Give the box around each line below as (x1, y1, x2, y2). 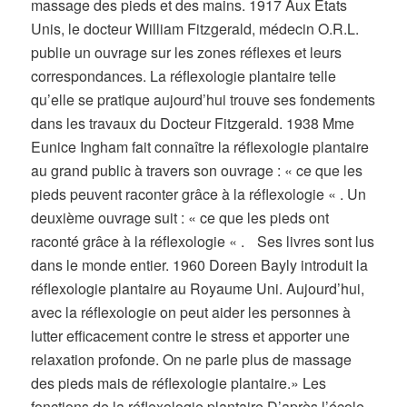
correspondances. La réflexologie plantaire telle (31, 65, 337, 87)
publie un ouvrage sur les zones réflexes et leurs (31, 42, 342, 64)
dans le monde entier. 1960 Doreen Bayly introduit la (31, 254, 369, 276)
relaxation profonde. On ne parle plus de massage (31, 349, 352, 371)
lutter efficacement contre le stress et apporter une (31, 325, 351, 347)
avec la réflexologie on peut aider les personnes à (31, 302, 352, 323)
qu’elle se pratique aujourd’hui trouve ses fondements (31, 89, 376, 111)
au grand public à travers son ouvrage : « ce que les (31, 160, 363, 182)
